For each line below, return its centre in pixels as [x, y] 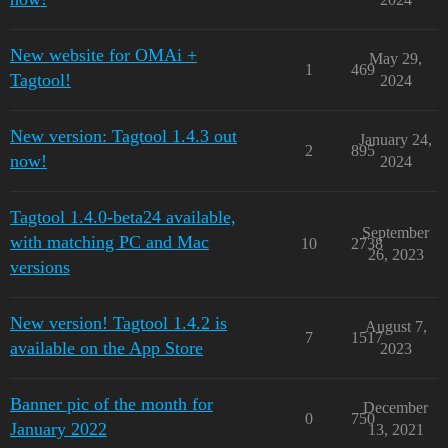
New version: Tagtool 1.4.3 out [123, 136]
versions [40, 267]
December [395, 407]
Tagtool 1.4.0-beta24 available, [123, 217]
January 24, [395, 139]
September [395, 232]
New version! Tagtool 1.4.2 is [118, 323]
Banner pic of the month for [111, 404]
